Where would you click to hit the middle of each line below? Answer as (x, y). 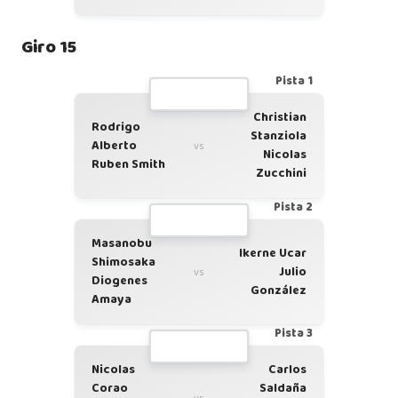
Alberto (114, 145)
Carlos (287, 370)
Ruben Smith (128, 164)
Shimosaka (123, 262)
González (279, 290)
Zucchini (281, 173)
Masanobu (122, 243)
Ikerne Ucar (273, 253)
